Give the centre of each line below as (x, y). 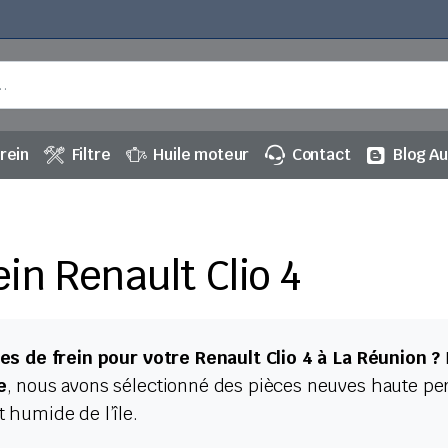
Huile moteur (201, 154)
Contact (321, 154)
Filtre (91, 154)
